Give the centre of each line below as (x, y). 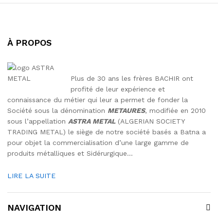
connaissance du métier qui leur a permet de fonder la (98, 100)
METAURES (126, 110)
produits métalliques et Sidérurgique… (70, 153)
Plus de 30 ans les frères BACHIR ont (132, 78)
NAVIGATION (34, 208)
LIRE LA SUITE (31, 175)
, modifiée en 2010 (175, 110)
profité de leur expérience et (118, 89)
